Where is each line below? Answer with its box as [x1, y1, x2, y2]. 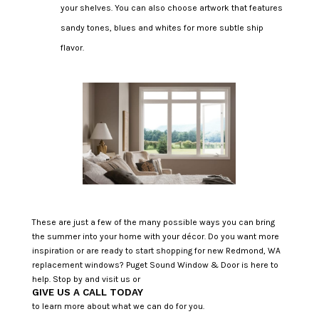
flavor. [60, 42, 84, 53]
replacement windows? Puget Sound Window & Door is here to [31, 259, 278, 270]
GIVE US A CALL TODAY [31, 286, 143, 298]
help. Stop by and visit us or [31, 273, 140, 284]
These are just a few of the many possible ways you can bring [31, 216, 275, 227]
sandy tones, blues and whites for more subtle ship [60, 22, 263, 33]
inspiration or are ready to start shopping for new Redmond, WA [31, 245, 281, 256]
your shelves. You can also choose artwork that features [60, 2, 283, 13]
